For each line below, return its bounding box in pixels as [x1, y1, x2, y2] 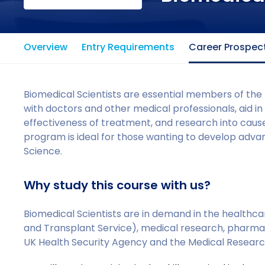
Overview [24, 40, 68, 54]
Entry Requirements [82, 40, 175, 54]
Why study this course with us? [24, 177, 211, 193]
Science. [24, 144, 63, 158]
